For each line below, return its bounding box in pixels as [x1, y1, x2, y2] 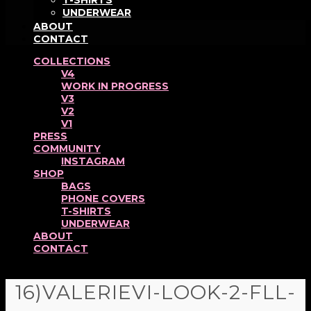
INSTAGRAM [61, 155, 125, 167]
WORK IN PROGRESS [61, 80, 169, 92]
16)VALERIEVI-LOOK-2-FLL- [15, 280, 296, 304]
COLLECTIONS [33, 55, 110, 67]
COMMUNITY [33, 142, 101, 155]
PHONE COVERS [61, 192, 145, 205]
